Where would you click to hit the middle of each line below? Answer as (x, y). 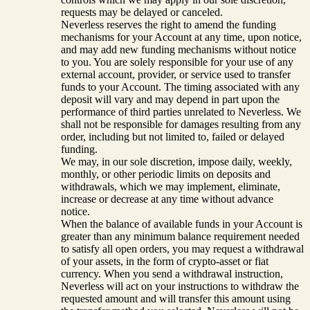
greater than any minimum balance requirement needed (180, 237)
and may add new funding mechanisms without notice (179, 50)
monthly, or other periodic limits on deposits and (166, 174)
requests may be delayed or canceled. (142, 12)
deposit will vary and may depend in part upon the (170, 100)
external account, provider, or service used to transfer (176, 75)
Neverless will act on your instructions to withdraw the (180, 286)
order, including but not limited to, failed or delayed (173, 137)
